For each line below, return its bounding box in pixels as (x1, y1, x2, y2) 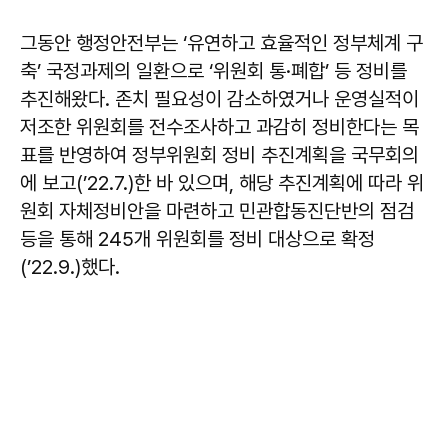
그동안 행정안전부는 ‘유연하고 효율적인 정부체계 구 (20, 31, 423, 55)
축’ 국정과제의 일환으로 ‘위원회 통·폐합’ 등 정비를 (20, 59, 407, 83)
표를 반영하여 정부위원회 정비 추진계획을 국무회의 (20, 143, 419, 167)
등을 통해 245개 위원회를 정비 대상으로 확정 (20, 227, 375, 251)
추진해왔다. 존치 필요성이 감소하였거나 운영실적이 (20, 87, 419, 111)
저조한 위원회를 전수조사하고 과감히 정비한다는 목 (20, 115, 419, 139)
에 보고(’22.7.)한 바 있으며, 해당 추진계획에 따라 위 (20, 171, 424, 195)
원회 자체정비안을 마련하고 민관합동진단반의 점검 (20, 199, 414, 223)
